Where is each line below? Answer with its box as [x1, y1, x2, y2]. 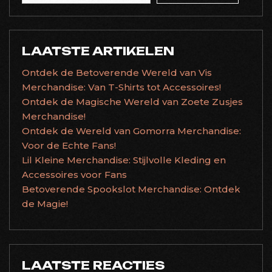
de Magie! [22, 198, 68, 209]
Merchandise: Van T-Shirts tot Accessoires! [22, 81, 221, 93]
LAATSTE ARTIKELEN [22, 44, 174, 58]
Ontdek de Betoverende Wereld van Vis [22, 67, 212, 78]
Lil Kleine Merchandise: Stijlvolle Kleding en [22, 154, 226, 166]
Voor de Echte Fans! [22, 140, 116, 151]
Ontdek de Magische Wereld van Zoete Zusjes [22, 96, 243, 107]
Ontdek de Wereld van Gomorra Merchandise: [22, 125, 241, 137]
